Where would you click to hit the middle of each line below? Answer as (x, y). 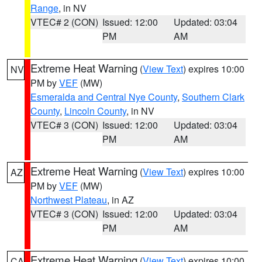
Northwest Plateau (69, 200)
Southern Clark (213, 97)
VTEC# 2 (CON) (64, 22)
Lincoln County (95, 111)
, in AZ (120, 200)
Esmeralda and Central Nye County (104, 97)
